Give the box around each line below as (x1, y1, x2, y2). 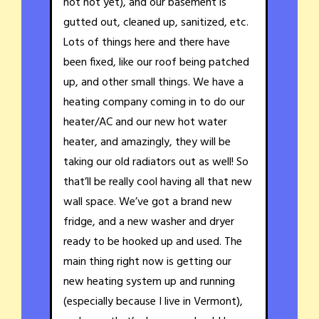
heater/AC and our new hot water (63, 113, 227, 132)
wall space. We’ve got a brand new (63, 193, 232, 212)
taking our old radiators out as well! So (63, 153, 249, 172)
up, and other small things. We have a (63, 73, 244, 93)
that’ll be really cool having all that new (63, 173, 252, 192)
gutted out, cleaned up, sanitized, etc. (63, 14, 249, 33)
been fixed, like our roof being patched (63, 53, 249, 73)
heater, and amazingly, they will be (63, 133, 231, 152)
